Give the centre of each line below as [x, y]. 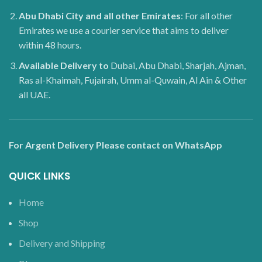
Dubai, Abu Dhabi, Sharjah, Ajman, [178, 65]
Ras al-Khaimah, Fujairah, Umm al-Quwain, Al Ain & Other [133, 80]
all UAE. [35, 94]
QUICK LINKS [39, 176]
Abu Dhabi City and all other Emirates [100, 15]
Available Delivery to [65, 65]
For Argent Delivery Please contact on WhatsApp [116, 144]
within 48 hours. [50, 44]
